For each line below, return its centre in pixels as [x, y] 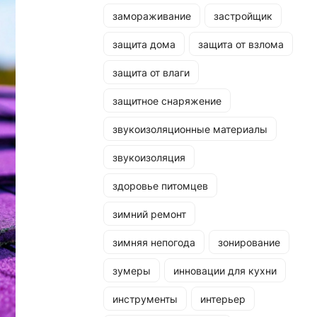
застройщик [243, 16]
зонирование [249, 242]
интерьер [223, 299]
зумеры [132, 270]
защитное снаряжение [167, 100]
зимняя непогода [154, 242]
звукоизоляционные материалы [190, 129]
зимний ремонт [149, 214]
